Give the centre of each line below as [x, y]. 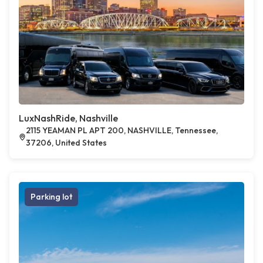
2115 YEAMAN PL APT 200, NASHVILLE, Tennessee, [122, 131]
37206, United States [66, 143]
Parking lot [51, 197]
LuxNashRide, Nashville [68, 118]
